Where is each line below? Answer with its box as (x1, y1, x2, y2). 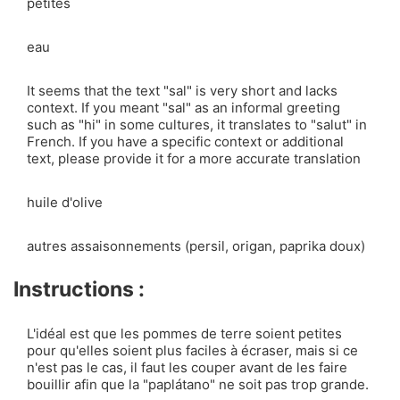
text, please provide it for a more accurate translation (27, 149, 361, 167)
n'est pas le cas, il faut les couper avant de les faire (27, 358, 347, 376)
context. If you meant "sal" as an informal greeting (27, 98, 340, 116)
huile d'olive (27, 193, 103, 211)
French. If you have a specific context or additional (27, 132, 344, 150)
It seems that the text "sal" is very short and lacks (27, 81, 337, 99)
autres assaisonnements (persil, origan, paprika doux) (27, 237, 365, 254)
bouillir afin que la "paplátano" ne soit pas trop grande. (27, 375, 369, 393)
